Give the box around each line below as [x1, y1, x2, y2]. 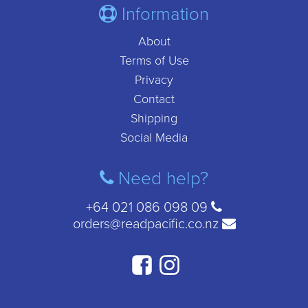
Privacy [135, 72, 173, 87]
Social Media [120, 130, 188, 145]
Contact [133, 91, 175, 107]
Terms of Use [119, 53, 189, 68]
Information [117, 3, 209, 25]
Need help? [113, 168, 208, 189]
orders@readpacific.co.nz [72, 216, 222, 232]
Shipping [131, 111, 177, 126]
